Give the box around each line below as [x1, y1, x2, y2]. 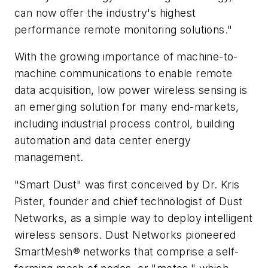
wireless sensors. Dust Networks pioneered [14, 228, 236, 241]
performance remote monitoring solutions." [14, 23, 233, 36]
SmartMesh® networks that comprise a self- [14, 245, 239, 258]
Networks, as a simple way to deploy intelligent [14, 211, 253, 224]
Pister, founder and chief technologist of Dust [14, 194, 243, 208]
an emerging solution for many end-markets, [14, 100, 239, 114]
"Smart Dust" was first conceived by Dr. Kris [14, 178, 240, 191]
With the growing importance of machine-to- [14, 50, 238, 63]
